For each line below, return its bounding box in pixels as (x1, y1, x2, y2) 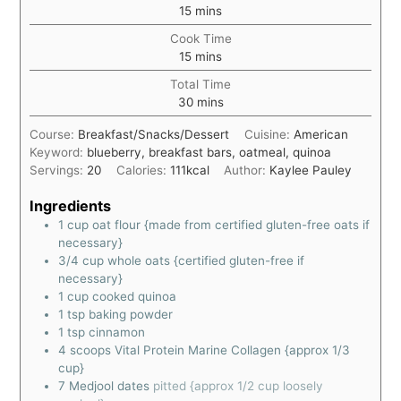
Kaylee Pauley (269, 163, 352, 178)
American (293, 127, 348, 142)
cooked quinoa (92, 288, 177, 303)
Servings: (30, 163, 88, 178)
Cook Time (169, 31, 232, 47)
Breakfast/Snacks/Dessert (78, 127, 230, 142)
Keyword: (30, 145, 88, 160)
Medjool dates (69, 378, 150, 393)
